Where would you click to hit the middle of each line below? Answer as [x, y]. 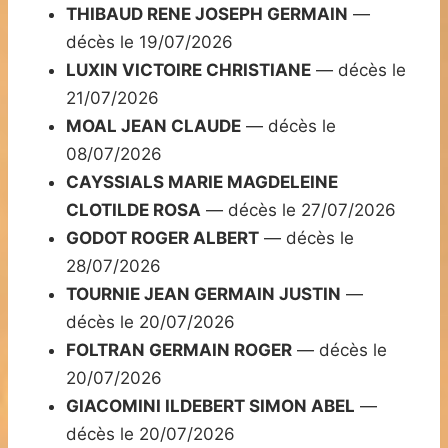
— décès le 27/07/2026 [298, 210]
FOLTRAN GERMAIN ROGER [179, 350]
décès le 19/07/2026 [149, 42]
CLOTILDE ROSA [133, 210]
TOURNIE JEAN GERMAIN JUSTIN [203, 294]
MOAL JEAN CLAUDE [153, 126]
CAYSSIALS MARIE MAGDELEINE [202, 182]
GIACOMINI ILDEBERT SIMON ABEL [210, 406]
